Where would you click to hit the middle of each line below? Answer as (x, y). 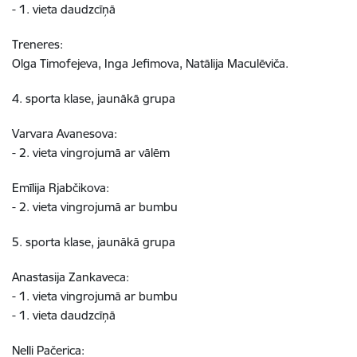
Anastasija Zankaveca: (71, 277)
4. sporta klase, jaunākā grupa (94, 98)
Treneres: (41, 44)
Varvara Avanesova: (65, 133)
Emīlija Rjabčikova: (61, 188)
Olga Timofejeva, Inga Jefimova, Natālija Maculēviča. (150, 63)
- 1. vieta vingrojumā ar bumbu (98, 296)
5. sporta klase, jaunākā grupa (94, 242)
